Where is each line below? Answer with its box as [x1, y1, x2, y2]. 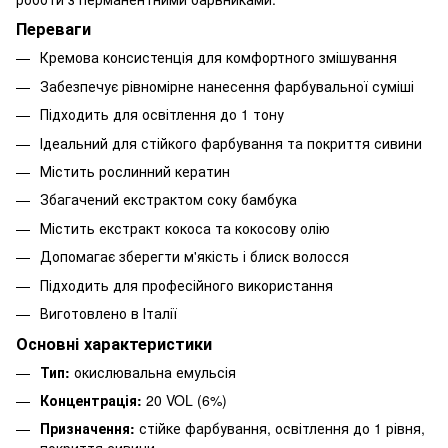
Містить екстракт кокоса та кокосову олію [40, 217, 330, 238]
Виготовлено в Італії [40, 302, 177, 323]
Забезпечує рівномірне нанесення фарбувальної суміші [40, 75, 414, 96]
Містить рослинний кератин [40, 160, 230, 181]
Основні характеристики [16, 331, 212, 355]
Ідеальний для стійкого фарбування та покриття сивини [40, 132, 422, 153]
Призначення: [40, 418, 135, 439]
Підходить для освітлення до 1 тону [40, 104, 284, 125]
